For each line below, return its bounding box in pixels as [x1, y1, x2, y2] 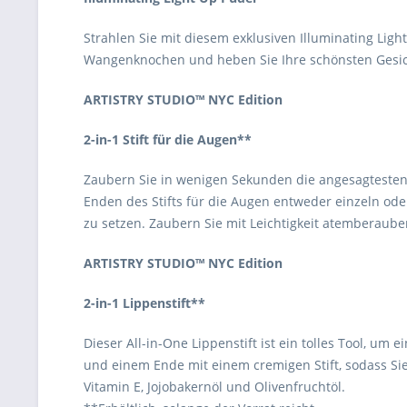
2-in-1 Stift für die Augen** [84, 131, 252, 148]
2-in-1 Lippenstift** [84, 294, 205, 312]
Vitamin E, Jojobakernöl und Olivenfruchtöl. [84, 378, 345, 395]
